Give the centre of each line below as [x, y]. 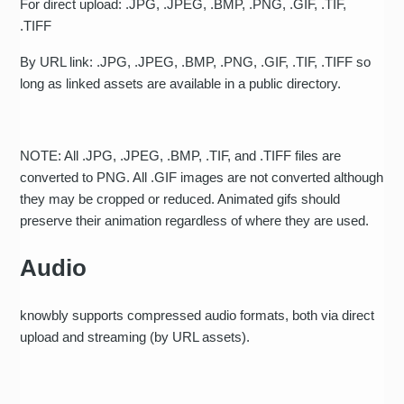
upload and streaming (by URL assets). [135, 336]
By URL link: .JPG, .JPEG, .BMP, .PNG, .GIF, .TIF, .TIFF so [196, 61]
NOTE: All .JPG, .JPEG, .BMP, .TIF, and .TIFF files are [181, 155]
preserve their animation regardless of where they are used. [197, 220]
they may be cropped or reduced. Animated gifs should [180, 198]
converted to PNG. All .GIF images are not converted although [202, 177]
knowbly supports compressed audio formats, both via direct [197, 315]
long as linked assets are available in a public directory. [183, 83]
